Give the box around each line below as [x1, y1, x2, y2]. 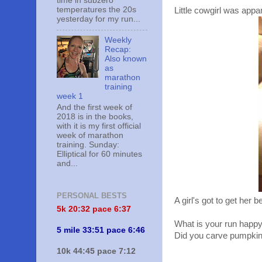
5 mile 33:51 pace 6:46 [57, 225, 145, 235]
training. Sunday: [57, 140, 122, 149]
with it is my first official [57, 121, 141, 130]
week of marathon [57, 130, 123, 140]
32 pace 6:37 [81, 204, 131, 213]
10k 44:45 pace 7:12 [57, 246, 136, 256]
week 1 [57, 92, 83, 101]
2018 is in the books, [57, 112, 133, 121]
